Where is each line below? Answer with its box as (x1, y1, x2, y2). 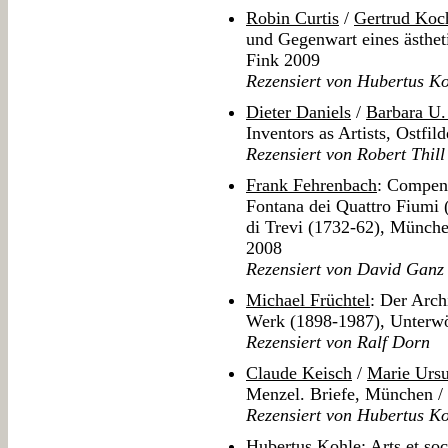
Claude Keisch (246, 363, 352, 384)
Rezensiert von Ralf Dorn (246, 332, 430, 353)
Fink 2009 (246, 50, 320, 71)
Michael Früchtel (246, 290, 370, 311)
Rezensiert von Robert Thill (246, 144, 445, 165)
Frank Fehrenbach (246, 175, 377, 196)
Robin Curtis (246, 8, 339, 29)
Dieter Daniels (246, 102, 351, 123)
